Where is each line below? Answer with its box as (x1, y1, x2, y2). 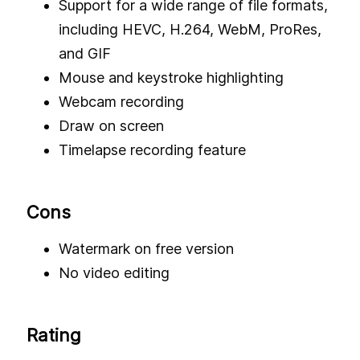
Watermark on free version (59, 239, 234, 257)
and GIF (59, 44, 111, 62)
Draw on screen (59, 117, 164, 134)
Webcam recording (59, 92, 184, 110)
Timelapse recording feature (59, 141, 246, 158)
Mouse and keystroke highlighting (59, 68, 284, 86)
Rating (27, 324, 81, 346)
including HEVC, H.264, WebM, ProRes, (59, 20, 321, 38)
